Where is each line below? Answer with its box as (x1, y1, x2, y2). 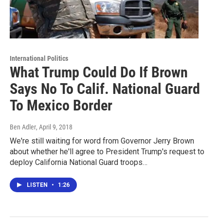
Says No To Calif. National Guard (10, 80, 200, 98)
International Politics (10, 54, 68, 63)
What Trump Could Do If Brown (10, 64, 188, 81)
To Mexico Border (10, 97, 112, 114)
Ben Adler (10, 123, 36, 131)
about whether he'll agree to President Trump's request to (10, 147, 204, 157)
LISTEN (27, 182, 49, 189)
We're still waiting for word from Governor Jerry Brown (10, 136, 194, 146)
